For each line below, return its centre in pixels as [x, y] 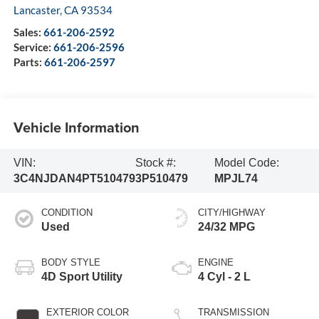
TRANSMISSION [234, 312]
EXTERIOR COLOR [87, 312]
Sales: [28, 32]
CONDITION [67, 212]
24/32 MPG [226, 226]
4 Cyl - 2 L [224, 276]
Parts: [28, 62]
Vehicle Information [76, 127]
